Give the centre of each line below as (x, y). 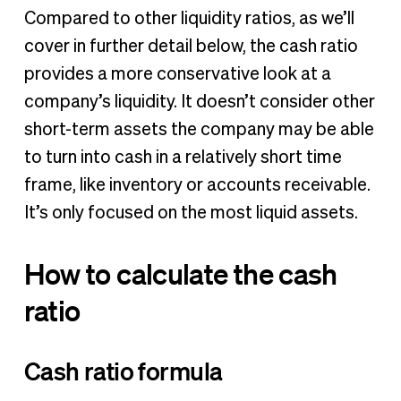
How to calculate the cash (180, 273)
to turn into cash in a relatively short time (183, 157)
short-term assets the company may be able (199, 129)
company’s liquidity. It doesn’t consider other (199, 102)
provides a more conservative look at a (177, 74)
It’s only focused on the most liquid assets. (192, 213)
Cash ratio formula (123, 371)
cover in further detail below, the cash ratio (191, 46)
